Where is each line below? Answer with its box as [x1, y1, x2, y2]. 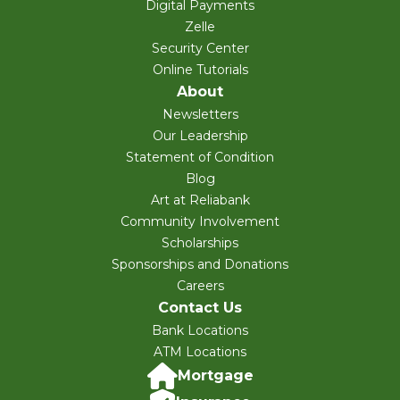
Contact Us [158, 299, 242, 317]
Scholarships [162, 235, 238, 252]
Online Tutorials [152, 62, 248, 79]
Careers [176, 278, 224, 295]
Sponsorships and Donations [112, 256, 288, 273]
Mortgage [177, 367, 254, 385]
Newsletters [162, 106, 238, 123]
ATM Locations [154, 344, 246, 361]
